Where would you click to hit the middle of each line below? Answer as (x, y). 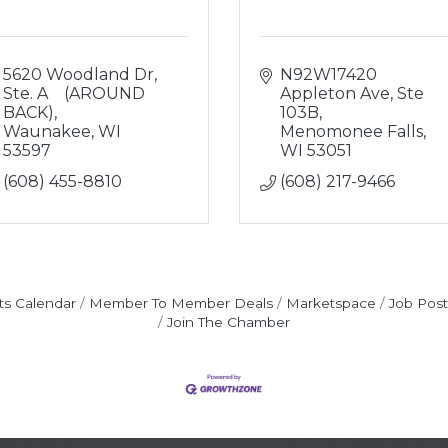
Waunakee (46, 131)
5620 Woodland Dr (78, 74)
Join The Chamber (228, 322)
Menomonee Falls (351, 131)
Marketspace (330, 303)
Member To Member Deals (180, 303)
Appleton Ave (335, 93)
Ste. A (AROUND (73, 93)
